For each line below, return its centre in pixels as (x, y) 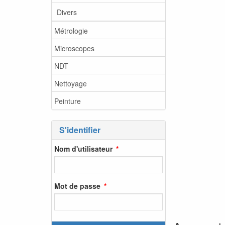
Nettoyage (71, 83)
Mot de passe (77, 186)
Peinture (68, 101)
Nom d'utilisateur (83, 148)
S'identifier (80, 130)
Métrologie (71, 30)
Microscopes (74, 48)
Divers (67, 12)
